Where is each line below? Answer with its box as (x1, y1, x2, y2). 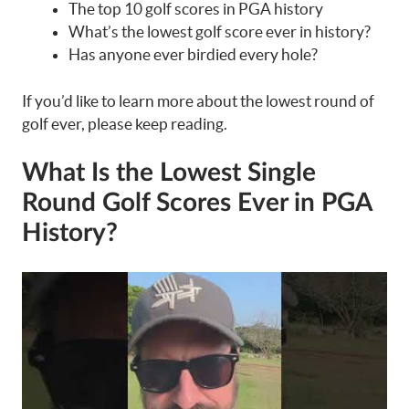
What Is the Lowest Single (22, 160, 316, 185)
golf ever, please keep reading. (22, 114, 227, 132)
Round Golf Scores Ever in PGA (22, 190, 372, 215)
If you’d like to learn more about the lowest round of (22, 91, 374, 110)
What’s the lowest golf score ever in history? (68, 23, 371, 40)
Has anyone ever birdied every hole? (68, 46, 318, 63)
